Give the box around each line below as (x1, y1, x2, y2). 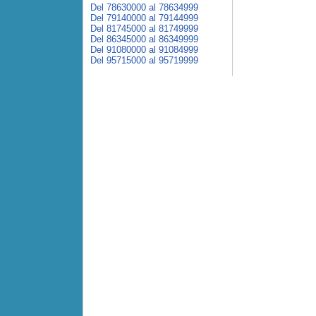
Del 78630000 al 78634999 (90, 2, 198, 13)
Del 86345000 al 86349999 (90, 34, 198, 44)
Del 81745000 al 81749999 (90, 23, 198, 34)
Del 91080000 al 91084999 (90, 44, 198, 55)
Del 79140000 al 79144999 (90, 13, 198, 23)
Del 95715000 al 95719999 (90, 55, 198, 66)
